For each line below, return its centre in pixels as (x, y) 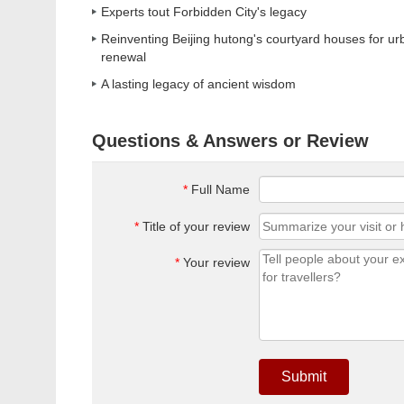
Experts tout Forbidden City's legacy (204, 12)
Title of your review (194, 226)
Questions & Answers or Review (230, 141)
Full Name (219, 189)
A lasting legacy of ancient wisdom (198, 84)
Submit (304, 376)
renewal (124, 57)
